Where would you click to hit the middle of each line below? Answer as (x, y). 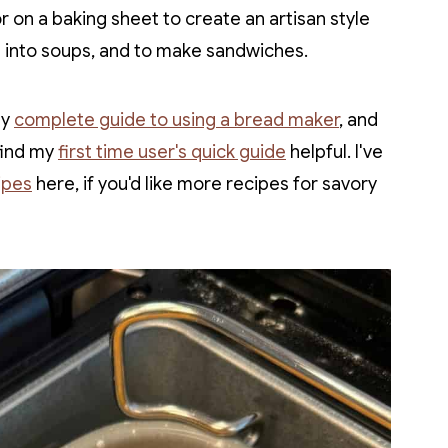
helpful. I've (334, 152)
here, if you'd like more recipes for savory (204, 184)
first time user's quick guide (172, 152)
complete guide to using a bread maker (176, 120)
